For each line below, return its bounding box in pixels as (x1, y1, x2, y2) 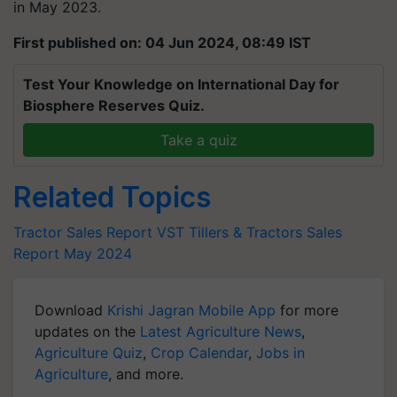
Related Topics (13, 180, 211, 214)
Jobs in (256, 344, 305, 362)
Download (35, 301, 107, 319)
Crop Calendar (151, 344, 248, 362)
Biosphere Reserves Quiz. (23, 97, 205, 114)
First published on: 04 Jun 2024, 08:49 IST (13, 34, 311, 51)
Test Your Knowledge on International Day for (23, 75, 339, 93)
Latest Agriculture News (140, 323, 301, 340)
